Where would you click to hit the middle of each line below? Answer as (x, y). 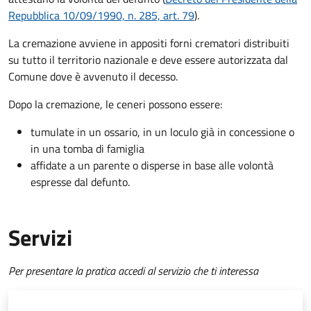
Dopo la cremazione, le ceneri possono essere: (115, 104)
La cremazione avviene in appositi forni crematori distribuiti (149, 43)
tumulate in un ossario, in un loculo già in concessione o (162, 132)
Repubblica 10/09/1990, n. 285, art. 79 (101, 15)
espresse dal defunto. (80, 182)
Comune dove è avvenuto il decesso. (93, 76)
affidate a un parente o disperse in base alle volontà (152, 165)
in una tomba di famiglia (87, 148)
